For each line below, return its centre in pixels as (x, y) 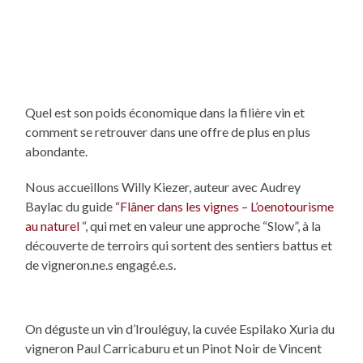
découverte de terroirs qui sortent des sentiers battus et (179, 245)
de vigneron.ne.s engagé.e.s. (101, 264)
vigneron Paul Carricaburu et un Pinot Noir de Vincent (174, 348)
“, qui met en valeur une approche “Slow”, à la (201, 225)
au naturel (53, 225)
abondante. (57, 151)
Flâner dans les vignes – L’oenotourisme (227, 206)
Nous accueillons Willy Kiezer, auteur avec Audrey (163, 186)
